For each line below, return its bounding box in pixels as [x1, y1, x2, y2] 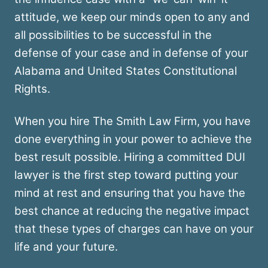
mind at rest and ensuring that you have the [14, 186, 245, 200]
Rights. [14, 82, 50, 96]
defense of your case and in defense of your [14, 46, 248, 60]
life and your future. [14, 240, 118, 254]
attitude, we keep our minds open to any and [14, 10, 250, 25]
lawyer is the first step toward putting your [14, 168, 238, 182]
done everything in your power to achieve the [14, 132, 252, 147]
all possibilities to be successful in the [14, 28, 212, 42]
